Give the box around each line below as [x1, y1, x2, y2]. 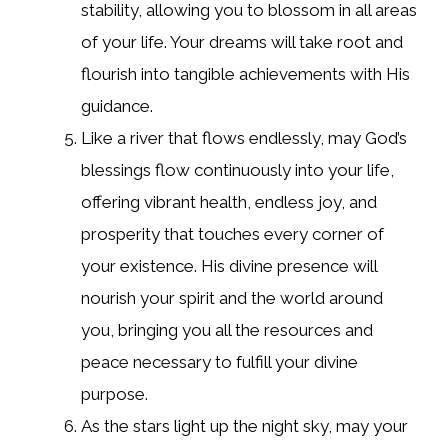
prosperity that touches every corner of [81, 224, 384, 245]
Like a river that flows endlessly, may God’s [81, 128, 407, 149]
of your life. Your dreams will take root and [81, 32, 403, 53]
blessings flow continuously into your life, [81, 160, 394, 181]
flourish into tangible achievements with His [81, 64, 410, 85]
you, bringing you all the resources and [81, 320, 373, 341]
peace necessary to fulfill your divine [81, 352, 358, 373]
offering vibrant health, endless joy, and [81, 192, 377, 213]
